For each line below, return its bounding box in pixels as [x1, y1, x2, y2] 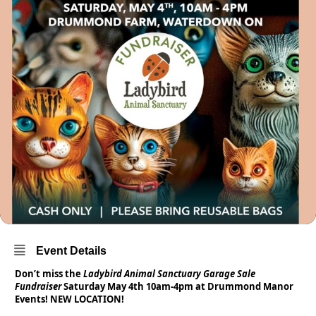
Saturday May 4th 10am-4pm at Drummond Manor [61, 280, 293, 293]
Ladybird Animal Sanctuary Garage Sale [81, 267, 255, 280]
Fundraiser [15, 280, 61, 293]
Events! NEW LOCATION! [15, 293, 124, 305]
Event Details [36, 245, 107, 257]
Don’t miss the [15, 267, 81, 280]
